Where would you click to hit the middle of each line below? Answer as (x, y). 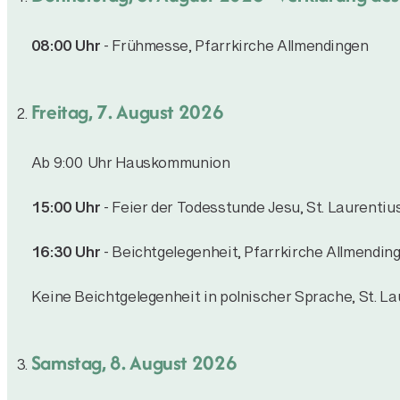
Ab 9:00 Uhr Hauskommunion (130, 167)
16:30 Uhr (66, 256)
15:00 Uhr (66, 212)
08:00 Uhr (66, 50)
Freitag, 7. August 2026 (127, 111)
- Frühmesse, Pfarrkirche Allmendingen (234, 50)
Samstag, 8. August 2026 (134, 362)
